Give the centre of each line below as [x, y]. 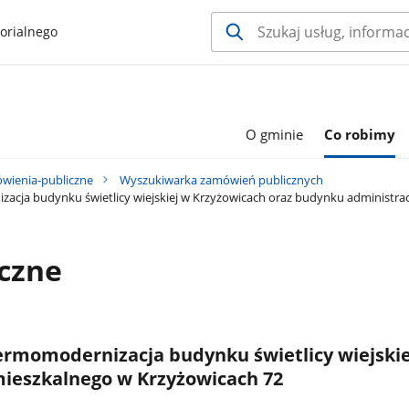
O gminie [274, 134]
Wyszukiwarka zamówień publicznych [221, 180]
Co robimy [360, 134]
